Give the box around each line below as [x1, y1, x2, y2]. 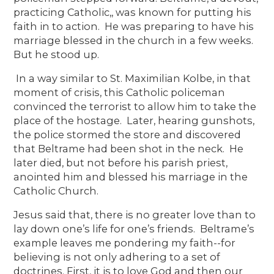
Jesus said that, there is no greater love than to [13, 208, 256, 221]
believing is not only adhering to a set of [13, 250, 221, 263]
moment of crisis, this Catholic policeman [13, 86, 226, 98]
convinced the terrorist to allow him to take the [13, 100, 257, 113]
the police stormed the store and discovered [13, 128, 242, 141]
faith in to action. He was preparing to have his [13, 20, 254, 32]
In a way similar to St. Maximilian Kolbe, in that [13, 72, 251, 84]
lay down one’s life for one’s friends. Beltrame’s [13, 222, 255, 235]
